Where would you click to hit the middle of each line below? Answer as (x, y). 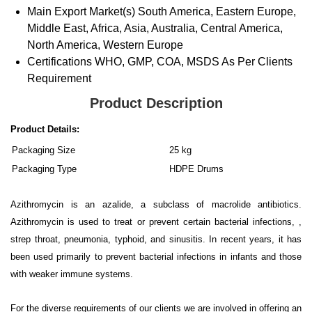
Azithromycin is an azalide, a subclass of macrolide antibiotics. (156, 204)
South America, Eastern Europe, (217, 11)
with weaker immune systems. (72, 274)
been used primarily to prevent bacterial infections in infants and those (156, 256)
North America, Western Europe (105, 45)
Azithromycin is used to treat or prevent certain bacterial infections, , (156, 221)
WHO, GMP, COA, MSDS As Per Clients (194, 61)
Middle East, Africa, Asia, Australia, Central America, (155, 28)
